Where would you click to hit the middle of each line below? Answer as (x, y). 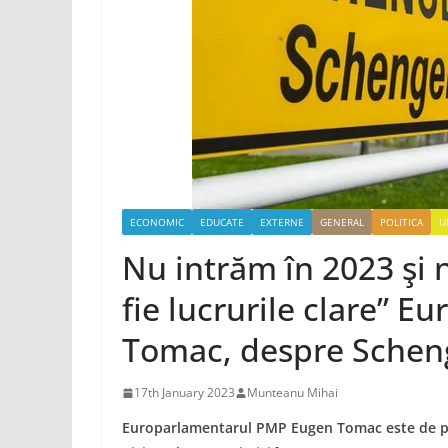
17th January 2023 (184, 393)
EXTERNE (282, 222)
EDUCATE (222, 222)
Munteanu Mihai (292, 393)
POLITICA (401, 222)
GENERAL (342, 222)
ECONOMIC (157, 222)
